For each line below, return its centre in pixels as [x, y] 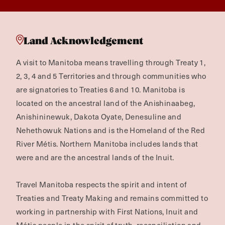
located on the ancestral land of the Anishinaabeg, [106, 103]
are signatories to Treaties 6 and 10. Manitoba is [101, 89]
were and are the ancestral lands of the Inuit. [95, 157]
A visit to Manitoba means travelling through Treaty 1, [111, 62]
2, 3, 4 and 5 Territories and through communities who [111, 76]
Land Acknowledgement [83, 41]
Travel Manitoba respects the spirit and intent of [102, 184]
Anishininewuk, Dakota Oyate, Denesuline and [99, 117]
